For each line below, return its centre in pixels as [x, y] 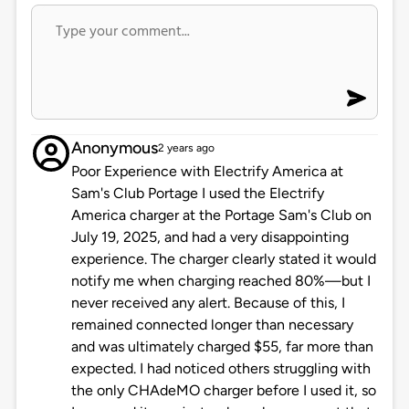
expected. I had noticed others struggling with [220, 369]
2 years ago [186, 148]
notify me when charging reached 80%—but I [220, 281]
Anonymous [114, 148]
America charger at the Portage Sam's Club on [221, 215]
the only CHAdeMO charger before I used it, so [223, 391]
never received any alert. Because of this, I [208, 303]
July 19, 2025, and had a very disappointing [210, 237]
